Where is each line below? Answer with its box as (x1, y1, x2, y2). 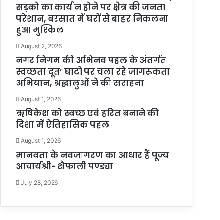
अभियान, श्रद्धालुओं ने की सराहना (16, 77, 144, 89)
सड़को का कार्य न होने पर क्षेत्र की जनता (16, 1, 166, 13)
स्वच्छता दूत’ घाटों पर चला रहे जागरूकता (16, 65, 170, 78)
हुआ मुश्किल (16, 24, 64, 36)
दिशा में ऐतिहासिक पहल (16, 118, 110, 131)
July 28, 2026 (21, 178, 58, 186)
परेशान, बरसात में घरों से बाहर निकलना (16, 12, 169, 25)
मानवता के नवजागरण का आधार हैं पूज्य (16, 149, 169, 161)
